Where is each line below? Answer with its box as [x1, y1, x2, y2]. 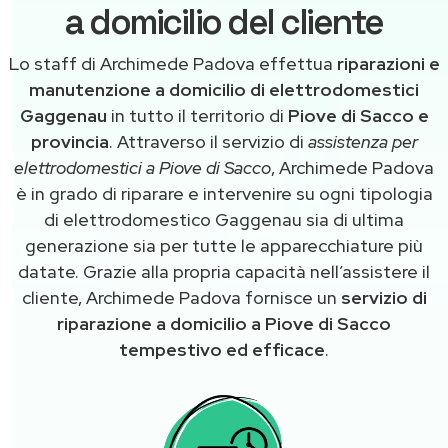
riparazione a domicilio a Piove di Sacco [57, 311, 391, 335]
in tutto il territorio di [106, 103, 288, 127]
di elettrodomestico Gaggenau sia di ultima [44, 207, 404, 231]
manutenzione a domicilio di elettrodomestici [29, 77, 419, 101]
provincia [30, 129, 109, 153]
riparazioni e [336, 51, 440, 75]
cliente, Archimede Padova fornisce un [21, 285, 341, 309]
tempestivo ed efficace [119, 337, 325, 361]
